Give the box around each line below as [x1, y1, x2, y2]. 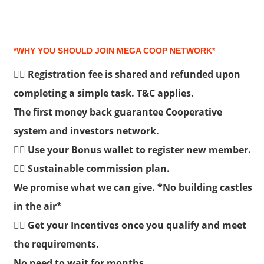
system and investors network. [14, 124, 159, 137]
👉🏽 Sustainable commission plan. [14, 161, 170, 175]
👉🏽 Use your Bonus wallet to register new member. [14, 143, 251, 156]
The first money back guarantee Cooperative [14, 105, 222, 118]
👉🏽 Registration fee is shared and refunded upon [14, 67, 240, 81]
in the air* [14, 199, 62, 213]
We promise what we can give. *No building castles [14, 180, 252, 194]
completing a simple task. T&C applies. [14, 86, 194, 100]
